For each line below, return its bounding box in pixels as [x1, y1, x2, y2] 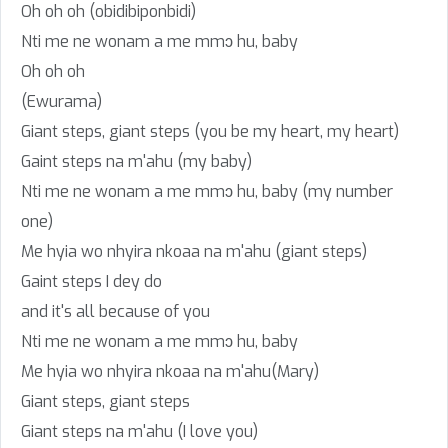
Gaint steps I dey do [21, 271, 162, 292]
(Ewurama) [21, 91, 102, 112]
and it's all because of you [21, 301, 210, 322]
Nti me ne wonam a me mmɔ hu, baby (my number [21, 181, 393, 202]
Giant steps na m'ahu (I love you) [21, 421, 258, 442]
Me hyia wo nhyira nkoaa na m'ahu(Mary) [21, 361, 319, 382]
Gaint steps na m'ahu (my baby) [21, 151, 252, 172]
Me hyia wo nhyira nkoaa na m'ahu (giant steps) [21, 241, 367, 262]
